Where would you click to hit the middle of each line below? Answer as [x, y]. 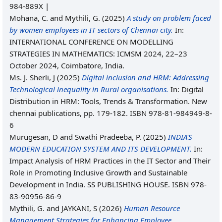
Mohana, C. [29, 18]
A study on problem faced [169, 18]
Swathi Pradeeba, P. [108, 137]
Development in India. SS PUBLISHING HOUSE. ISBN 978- [108, 184]
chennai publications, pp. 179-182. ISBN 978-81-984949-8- [111, 113]
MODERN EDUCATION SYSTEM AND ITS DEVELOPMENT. [101, 149]
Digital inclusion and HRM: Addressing [145, 77]
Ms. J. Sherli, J [32, 77]
